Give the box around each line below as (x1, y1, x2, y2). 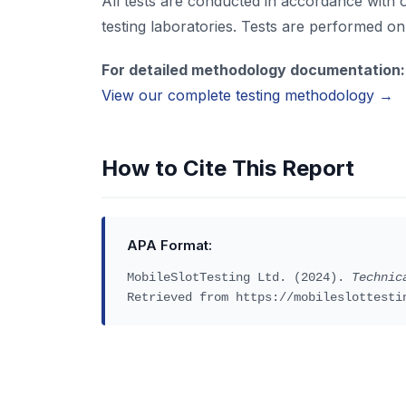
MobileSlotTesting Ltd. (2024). (127, 270, 352, 285)
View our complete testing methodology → (101, 86, 393, 104)
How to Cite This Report (101, 155, 354, 181)
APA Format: (127, 237, 212, 254)
